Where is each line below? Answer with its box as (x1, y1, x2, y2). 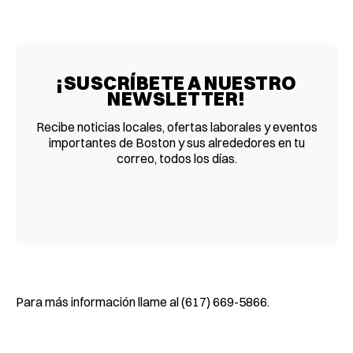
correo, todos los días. (116, 150, 237, 166)
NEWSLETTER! (107, 86, 246, 110)
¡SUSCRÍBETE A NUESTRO (56, 70, 297, 95)
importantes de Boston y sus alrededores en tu (48, 134, 305, 150)
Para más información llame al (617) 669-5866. (16, 293, 269, 310)
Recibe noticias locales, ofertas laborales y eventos (35, 118, 318, 135)
